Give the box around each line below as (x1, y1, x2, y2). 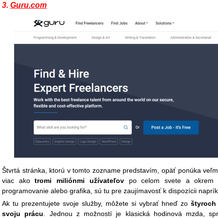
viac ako (2, 177, 35, 184)
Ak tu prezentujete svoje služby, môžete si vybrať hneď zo (2, 200, 191, 207)
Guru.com (10, 1, 47, 9)
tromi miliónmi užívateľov (35, 177, 124, 184)
